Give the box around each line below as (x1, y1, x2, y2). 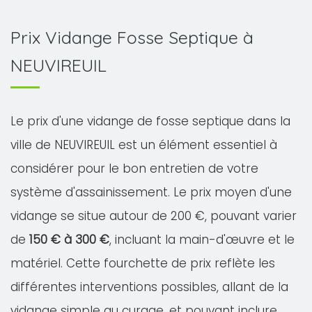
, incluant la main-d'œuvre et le (109, 231, 295, 248)
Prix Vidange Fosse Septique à (10, 26, 253, 48)
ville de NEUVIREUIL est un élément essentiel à (10, 136, 277, 153)
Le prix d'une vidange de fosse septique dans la (10, 113, 290, 130)
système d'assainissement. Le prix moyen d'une (10, 184, 292, 201)
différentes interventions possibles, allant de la (10, 279, 288, 295)
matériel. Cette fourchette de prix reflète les (10, 255, 275, 272)
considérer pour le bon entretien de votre (10, 160, 258, 177)
